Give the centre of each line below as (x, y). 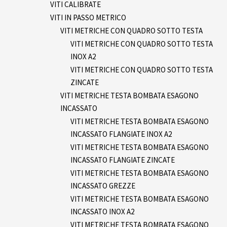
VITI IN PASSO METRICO (88, 17)
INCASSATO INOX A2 (102, 211)
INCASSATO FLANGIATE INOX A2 (121, 134)
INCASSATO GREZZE (103, 185)
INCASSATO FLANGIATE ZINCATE (123, 160)
